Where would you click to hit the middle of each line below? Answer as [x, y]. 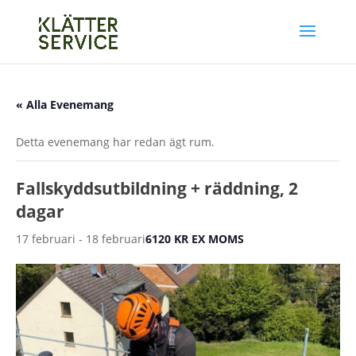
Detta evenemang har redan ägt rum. [115, 142]
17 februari [46, 239]
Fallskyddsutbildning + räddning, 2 [157, 188]
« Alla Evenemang [65, 104]
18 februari [116, 239]
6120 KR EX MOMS [195, 239]
